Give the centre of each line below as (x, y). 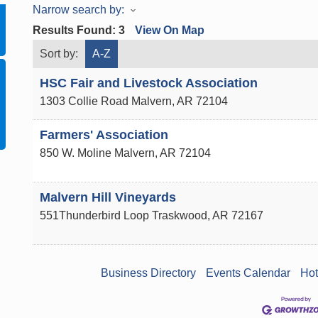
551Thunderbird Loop (94, 215)
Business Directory (148, 273)
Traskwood (179, 215)
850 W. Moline (75, 153)
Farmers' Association (104, 135)
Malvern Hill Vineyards (108, 197)
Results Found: (75, 30)
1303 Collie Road (84, 101)
